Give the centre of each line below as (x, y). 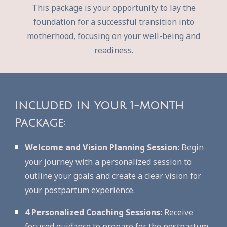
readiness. (113, 50)
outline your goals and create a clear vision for (113, 176)
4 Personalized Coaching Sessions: (94, 212)
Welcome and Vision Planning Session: (102, 147)
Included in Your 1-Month (100, 106)
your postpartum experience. (80, 190)
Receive (178, 212)
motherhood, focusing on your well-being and (113, 36)
